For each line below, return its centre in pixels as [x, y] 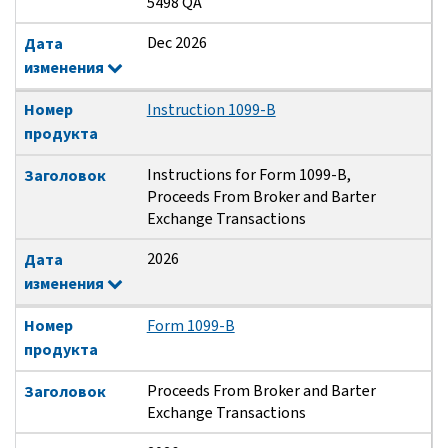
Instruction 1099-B [211, 110]
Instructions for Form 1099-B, [248, 175]
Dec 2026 [176, 43]
